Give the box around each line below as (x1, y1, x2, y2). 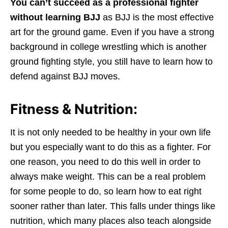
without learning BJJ (10, 12, 103, 22)
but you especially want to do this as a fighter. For (10, 141, 211, 152)
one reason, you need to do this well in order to (10, 156, 201, 167)
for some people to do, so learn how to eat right (10, 186, 202, 196)
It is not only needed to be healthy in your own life (10, 127, 211, 137)
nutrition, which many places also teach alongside (10, 215, 211, 226)
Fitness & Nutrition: (10, 100, 137, 118)
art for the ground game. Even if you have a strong (10, 26, 214, 37)
